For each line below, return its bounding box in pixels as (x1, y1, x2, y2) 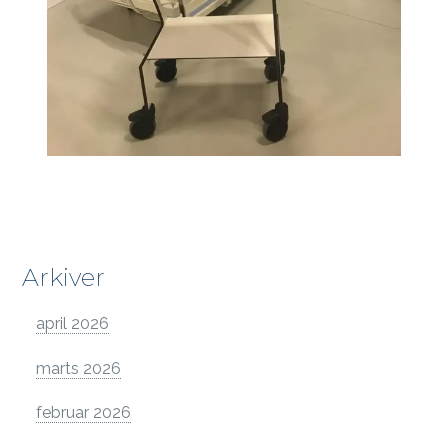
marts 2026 (36, 358, 121, 378)
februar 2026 (36, 403, 131, 423)
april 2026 (36, 313, 109, 333)
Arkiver (22, 262, 106, 292)
